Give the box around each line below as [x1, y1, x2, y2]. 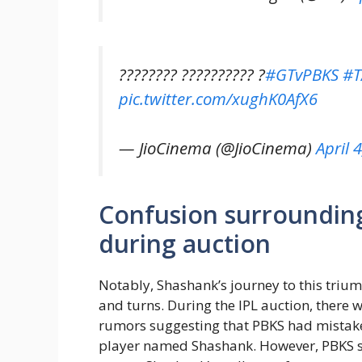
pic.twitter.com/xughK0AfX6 [119, 87, 318, 111]
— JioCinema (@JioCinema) [119, 136, 316, 159]
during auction [99, 227, 271, 261]
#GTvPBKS [265, 63, 339, 86]
